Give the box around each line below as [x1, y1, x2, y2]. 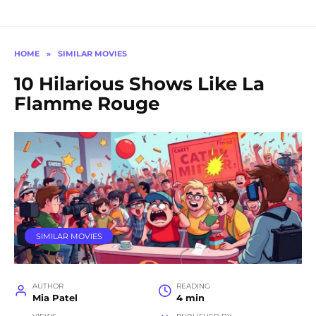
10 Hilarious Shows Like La [14, 72, 265, 95]
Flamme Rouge [14, 92, 159, 115]
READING [176, 282, 210, 291]
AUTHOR [32, 282, 63, 291]
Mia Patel [32, 293, 78, 304]
